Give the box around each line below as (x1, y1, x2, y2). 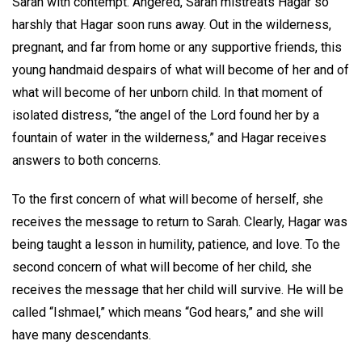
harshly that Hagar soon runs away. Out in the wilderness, (12, 16, 331, 32)
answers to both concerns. (12, 152, 164, 168)
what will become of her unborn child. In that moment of (12, 84, 323, 100)
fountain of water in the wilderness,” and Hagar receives (12, 129, 326, 145)
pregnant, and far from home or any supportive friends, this (12, 39, 342, 55)
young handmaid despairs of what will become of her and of (12, 61, 349, 78)
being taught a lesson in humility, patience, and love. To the (12, 237, 340, 253)
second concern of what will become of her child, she (12, 259, 312, 276)
